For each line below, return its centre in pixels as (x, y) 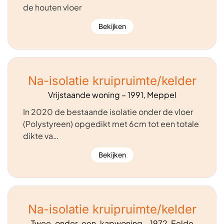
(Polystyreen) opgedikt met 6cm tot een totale (111, 123)
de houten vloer (52, 7)
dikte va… (41, 135)
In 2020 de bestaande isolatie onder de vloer (108, 111)
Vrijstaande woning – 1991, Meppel (112, 94)
